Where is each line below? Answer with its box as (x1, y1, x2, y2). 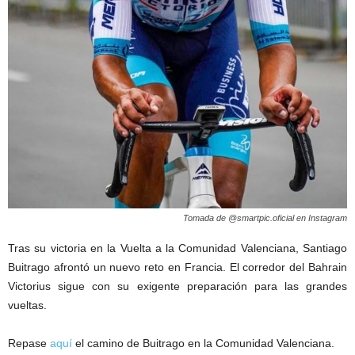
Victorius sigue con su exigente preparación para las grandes (8, 279, 347, 292)
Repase (8, 336, 50, 349)
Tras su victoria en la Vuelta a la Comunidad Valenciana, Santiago (8, 241, 347, 254)
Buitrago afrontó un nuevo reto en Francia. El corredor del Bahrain (8, 260, 347, 273)
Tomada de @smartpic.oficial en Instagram (183, 212, 347, 223)
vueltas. (8, 298, 47, 311)
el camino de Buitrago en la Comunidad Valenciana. (72, 336, 334, 349)
